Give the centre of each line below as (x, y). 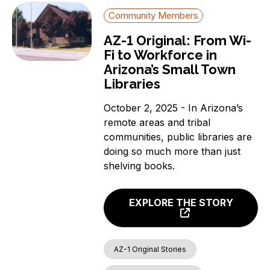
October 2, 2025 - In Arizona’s (174, 108)
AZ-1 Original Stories (150, 249)
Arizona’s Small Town (170, 70)
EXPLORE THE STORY (181, 202)
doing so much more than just (172, 152)
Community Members (154, 16)
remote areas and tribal (157, 123)
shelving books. (140, 166)
